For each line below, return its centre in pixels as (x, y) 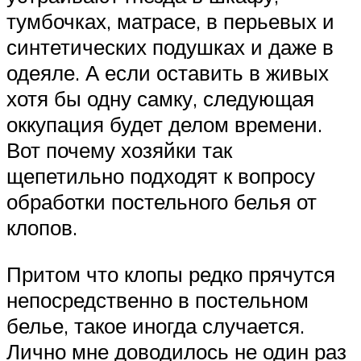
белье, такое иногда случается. (156, 325)
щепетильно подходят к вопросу (161, 176)
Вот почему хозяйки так (119, 150)
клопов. (42, 228)
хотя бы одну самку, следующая (160, 99)
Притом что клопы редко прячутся (171, 274)
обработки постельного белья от (162, 202)
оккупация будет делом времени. (164, 124)
